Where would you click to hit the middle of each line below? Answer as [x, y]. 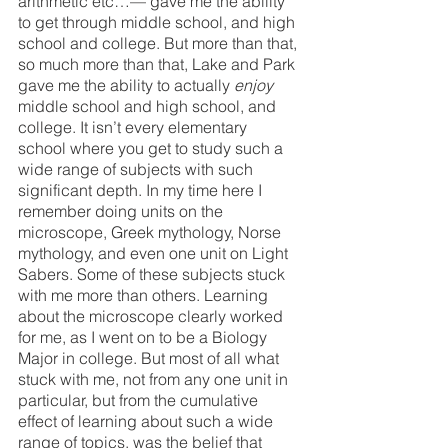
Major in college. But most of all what [150, 357]
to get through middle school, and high [158, 21]
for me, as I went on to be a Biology [144, 336]
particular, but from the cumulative [140, 399]
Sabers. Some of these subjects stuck [153, 273]
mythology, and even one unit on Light [155, 252]
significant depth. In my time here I [142, 189]
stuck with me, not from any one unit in [155, 378]
